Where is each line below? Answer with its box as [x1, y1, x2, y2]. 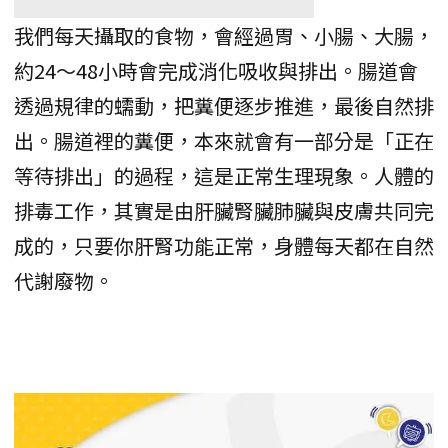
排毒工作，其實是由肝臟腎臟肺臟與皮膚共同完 [14, 196, 434, 226]
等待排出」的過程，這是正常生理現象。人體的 [14, 161, 434, 191]
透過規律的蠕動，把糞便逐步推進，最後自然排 [14, 91, 434, 121]
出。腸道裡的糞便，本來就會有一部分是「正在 [14, 126, 434, 156]
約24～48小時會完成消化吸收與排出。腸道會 [14, 56, 418, 86]
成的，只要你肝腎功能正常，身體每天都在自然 [14, 231, 434, 261]
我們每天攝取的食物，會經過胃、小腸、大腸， [14, 21, 434, 51]
